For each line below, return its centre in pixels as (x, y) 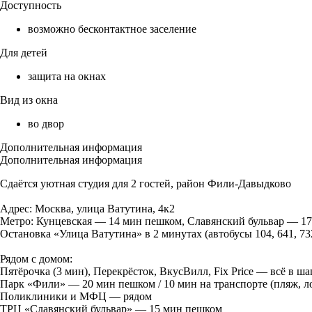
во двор (46, 124)
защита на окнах (67, 77)
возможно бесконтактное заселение (112, 29)
